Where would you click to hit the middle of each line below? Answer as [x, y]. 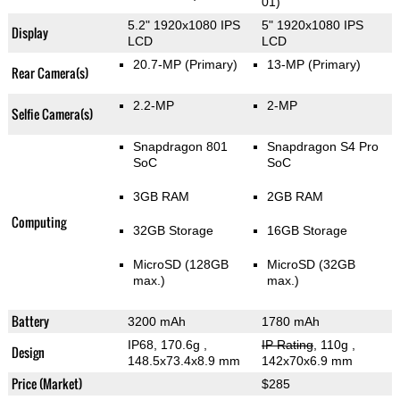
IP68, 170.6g [165, 345]
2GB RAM [295, 197]
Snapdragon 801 [180, 147]
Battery [30, 321]
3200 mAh [156, 322]
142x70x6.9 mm [307, 361]
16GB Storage [307, 231]
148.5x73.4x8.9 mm [183, 361]
